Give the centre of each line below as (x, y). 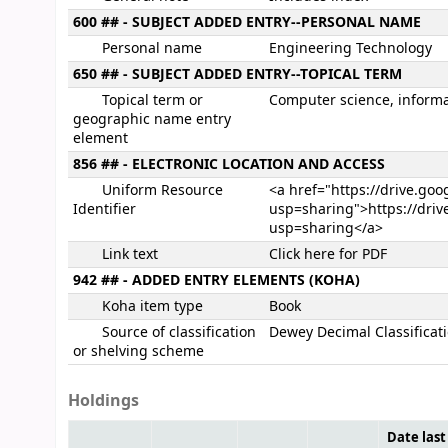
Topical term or (152, 100)
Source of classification (178, 332)
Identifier (104, 209)
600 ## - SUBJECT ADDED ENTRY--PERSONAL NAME (247, 22)
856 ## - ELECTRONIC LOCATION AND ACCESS (229, 164)
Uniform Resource (162, 190)
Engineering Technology (350, 48)
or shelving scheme (138, 351)
